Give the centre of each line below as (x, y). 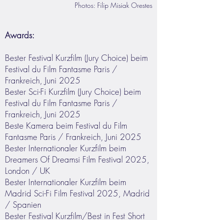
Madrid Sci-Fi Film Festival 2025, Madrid (77, 193)
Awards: (20, 35)
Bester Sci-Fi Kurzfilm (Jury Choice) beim (73, 92)
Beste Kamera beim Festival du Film (66, 125)
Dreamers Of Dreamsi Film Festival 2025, (77, 159)
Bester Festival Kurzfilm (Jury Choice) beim (76, 58)
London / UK (27, 171)
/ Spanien (23, 205)
